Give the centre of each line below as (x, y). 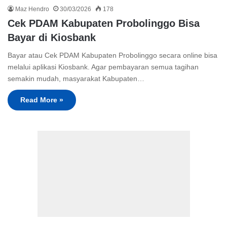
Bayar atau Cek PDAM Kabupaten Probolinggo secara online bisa (112, 55)
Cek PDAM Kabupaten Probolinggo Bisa (104, 24)
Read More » (42, 100)
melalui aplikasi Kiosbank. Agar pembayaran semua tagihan (103, 67)
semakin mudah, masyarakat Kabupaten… (76, 79)
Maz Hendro (32, 9)
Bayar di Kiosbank (52, 38)
